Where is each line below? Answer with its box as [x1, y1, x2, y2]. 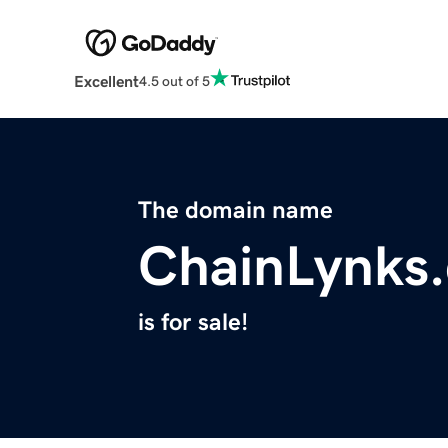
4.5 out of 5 [138, 73, 210, 88]
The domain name [138, 198, 333, 223]
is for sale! [138, 310, 248, 335]
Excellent [73, 73, 139, 90]
